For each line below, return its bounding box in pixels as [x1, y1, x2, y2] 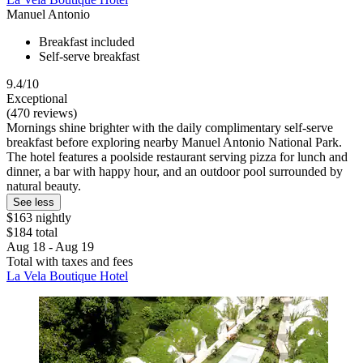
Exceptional [6, 92, 67, 106]
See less [13, 196, 54, 209]
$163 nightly [6, 211, 71, 225]
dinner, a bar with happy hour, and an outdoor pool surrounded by [6, 164, 343, 179]
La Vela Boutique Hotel [6, 269, 128, 284]
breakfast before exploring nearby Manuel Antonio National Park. [6, 135, 342, 150]
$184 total [6, 225, 58, 240]
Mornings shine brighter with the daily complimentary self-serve [6, 121, 333, 135]
